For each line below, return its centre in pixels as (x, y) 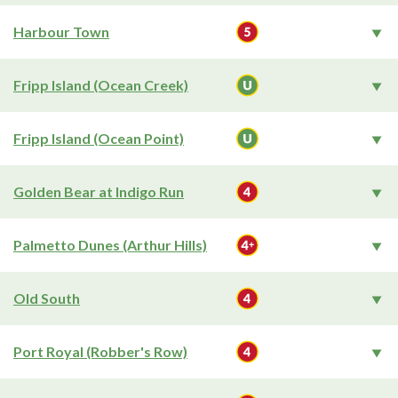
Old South (47, 298)
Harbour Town (61, 32)
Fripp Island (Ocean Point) (99, 138)
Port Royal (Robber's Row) (100, 351)
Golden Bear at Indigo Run (99, 191)
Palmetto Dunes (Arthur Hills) (110, 245)
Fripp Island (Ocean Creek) (101, 85)
